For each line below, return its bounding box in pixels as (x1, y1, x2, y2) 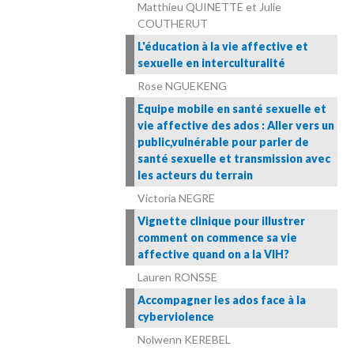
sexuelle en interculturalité (137, 56, 285, 70)
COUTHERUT (137, 17, 208, 31)
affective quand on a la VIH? (137, 247, 289, 262)
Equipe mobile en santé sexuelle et (137, 102, 326, 116)
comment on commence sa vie (137, 231, 297, 245)
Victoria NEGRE (137, 191, 215, 205)
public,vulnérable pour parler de (137, 135, 309, 149)
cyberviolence (137, 310, 214, 324)
